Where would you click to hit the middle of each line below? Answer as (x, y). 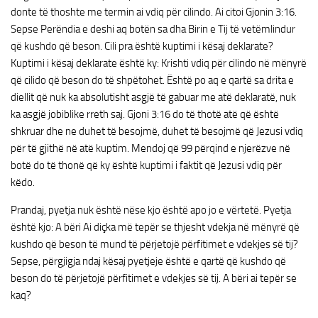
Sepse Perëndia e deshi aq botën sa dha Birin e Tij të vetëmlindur (153, 29)
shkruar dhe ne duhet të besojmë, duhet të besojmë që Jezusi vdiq (157, 131)
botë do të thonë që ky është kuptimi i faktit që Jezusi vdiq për (146, 165)
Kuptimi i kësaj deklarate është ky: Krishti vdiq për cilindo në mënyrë (159, 63)
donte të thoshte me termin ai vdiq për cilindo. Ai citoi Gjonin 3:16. (154, 12)
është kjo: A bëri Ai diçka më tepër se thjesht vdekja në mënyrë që (155, 227)
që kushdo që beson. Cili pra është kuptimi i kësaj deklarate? (142, 46)
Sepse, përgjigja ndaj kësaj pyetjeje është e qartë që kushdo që (148, 261)
